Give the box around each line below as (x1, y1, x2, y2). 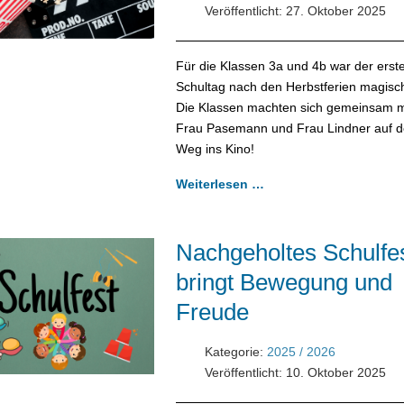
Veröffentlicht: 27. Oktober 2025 (204, 3, 386, 18)
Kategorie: (200, 344, 267, 359)
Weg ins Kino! (175, 141, 258, 156)
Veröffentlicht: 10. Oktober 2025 (204, 364, 386, 380)
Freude (175, 298, 249, 326)
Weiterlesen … (175, 176, 264, 191)
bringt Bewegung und (175, 268, 392, 296)
